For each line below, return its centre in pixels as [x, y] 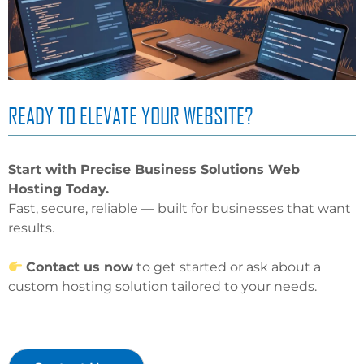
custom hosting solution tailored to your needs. [162, 287]
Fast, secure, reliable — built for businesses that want [180, 209]
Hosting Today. [58, 189]
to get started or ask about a [227, 267]
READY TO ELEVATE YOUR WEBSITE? [131, 116]
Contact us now [80, 267]
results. [31, 228]
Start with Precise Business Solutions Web [154, 170]
